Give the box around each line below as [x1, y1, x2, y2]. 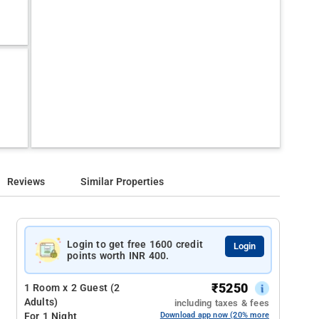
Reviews [7, 176, 46, 188]
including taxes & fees [174, 298, 269, 308]
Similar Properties [80, 176, 164, 188]
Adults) [23, 296, 58, 308]
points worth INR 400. [67, 250, 169, 261]
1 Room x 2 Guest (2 [23, 282, 120, 294]
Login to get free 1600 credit [67, 239, 204, 250]
